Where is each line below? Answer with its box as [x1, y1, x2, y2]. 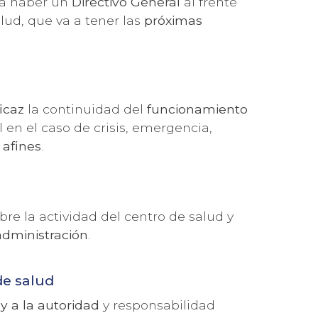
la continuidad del [24, 101, 148, 116]
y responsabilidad [99, 297, 216, 312]
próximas [144, 12, 203, 28]
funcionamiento [147, 101, 248, 116]
